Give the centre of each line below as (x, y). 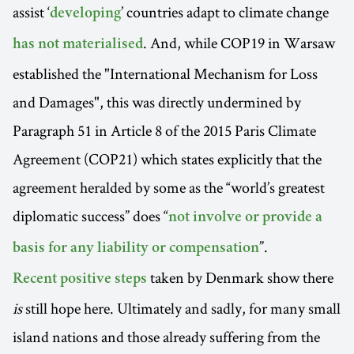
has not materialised (78, 45)
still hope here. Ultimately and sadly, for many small (181, 308)
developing (85, 14)
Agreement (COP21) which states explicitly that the (167, 158)
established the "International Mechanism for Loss (165, 73)
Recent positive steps (80, 279)
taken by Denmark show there (240, 277)
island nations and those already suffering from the (166, 336)
